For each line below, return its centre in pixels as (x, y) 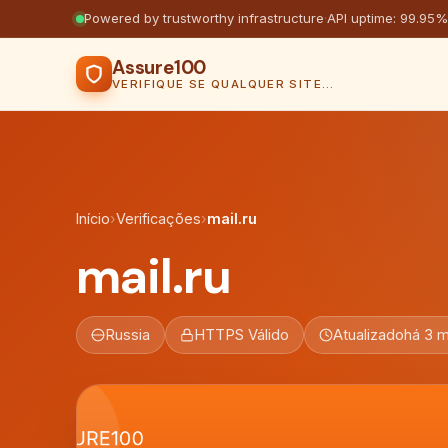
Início (93, 218)
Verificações (158, 218)
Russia (127, 335)
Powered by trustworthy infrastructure (204, 18)
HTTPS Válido (241, 335)
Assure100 (159, 67)
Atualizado (368, 335)
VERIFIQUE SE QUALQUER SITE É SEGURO (327, 84)
